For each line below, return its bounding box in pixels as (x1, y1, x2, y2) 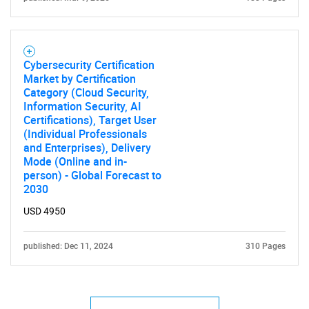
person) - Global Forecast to (23, 168, 161, 183)
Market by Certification (23, 71, 136, 86)
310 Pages (246, 241, 286, 251)
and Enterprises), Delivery (23, 140, 151, 155)
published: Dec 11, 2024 (23, 241, 113, 251)
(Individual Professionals (23, 126, 147, 141)
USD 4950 (23, 206, 66, 217)
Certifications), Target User (23, 112, 157, 128)
